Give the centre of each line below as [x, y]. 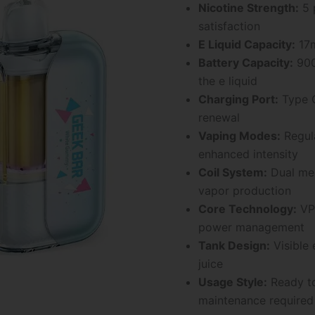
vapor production [245, 190]
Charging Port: [238, 99]
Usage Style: [233, 282]
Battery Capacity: [246, 62]
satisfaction [229, 26]
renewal [219, 117]
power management [251, 227]
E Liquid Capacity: [247, 44]
